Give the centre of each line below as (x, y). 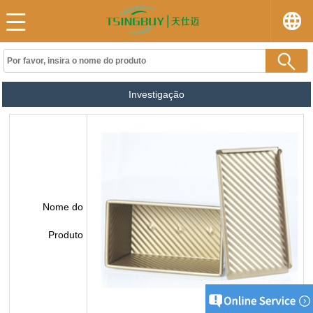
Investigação (156, 94)
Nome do (63, 207)
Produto (66, 235)
